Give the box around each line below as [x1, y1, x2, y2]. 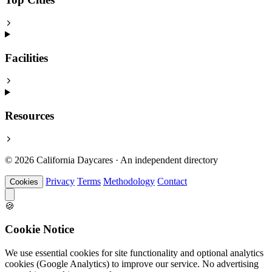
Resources [5, 109, 54, 122]
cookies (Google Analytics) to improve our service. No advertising [5, 259, 259, 270]
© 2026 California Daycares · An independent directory [5, 154, 218, 165]
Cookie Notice [5, 223, 74, 236]
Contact [157, 175, 187, 186]
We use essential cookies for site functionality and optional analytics [5, 248, 263, 259]
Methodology [103, 175, 155, 186]
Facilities [5, 51, 48, 64]
